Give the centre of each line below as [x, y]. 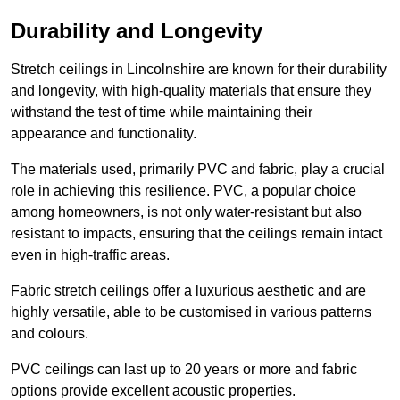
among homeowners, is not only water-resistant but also [186, 212]
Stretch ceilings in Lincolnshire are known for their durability [199, 69]
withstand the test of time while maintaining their [162, 112]
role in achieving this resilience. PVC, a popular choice [183, 190]
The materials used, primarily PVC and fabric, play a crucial [198, 169]
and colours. [50, 333]
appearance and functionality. [104, 133]
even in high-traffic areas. [90, 254]
